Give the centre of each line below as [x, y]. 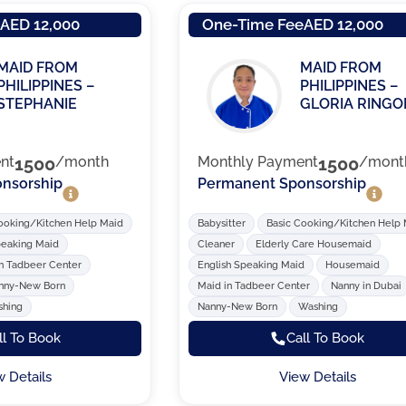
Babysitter [222, 223]
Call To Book [326, 338]
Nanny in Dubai [367, 285]
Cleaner [217, 244]
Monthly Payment [258, 162]
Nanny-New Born [238, 306]
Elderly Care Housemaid [314, 244]
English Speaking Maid [251, 265]
